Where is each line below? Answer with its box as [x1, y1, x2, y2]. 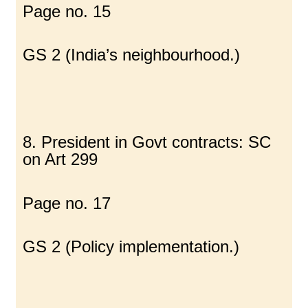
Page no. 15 [23, 2, 111, 21]
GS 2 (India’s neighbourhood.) [23, 45, 241, 65]
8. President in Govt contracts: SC [23, 133, 272, 152]
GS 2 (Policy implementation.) [23, 237, 240, 256]
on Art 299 [23, 150, 98, 169]
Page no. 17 [23, 193, 111, 212]
